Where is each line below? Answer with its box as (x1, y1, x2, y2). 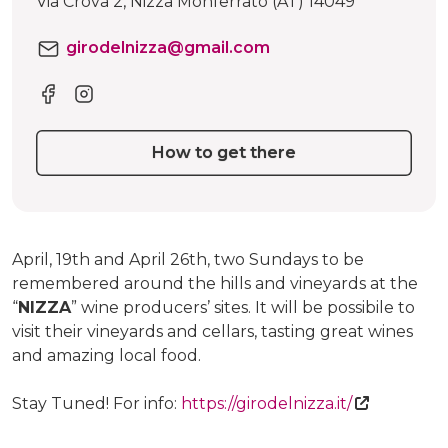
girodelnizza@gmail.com (66, 38, 270, 57)
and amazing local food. (12, 345, 201, 365)
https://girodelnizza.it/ (181, 393, 352, 413)
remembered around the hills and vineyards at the (12, 273, 418, 293)
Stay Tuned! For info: (12, 393, 181, 413)
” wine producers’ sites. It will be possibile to (71, 297, 415, 317)
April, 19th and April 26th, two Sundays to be (12, 249, 364, 269)
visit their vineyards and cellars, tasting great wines (12, 321, 413, 341)
